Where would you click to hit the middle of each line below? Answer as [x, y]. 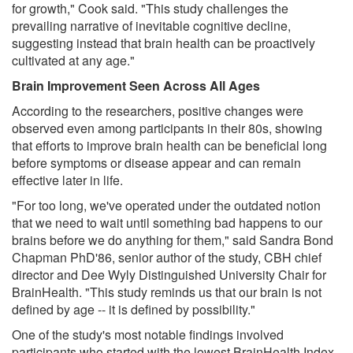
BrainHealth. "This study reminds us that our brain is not [167, 292]
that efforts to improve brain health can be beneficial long [169, 146]
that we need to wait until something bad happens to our [167, 223]
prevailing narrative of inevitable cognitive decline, [151, 26]
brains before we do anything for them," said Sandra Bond [173, 240]
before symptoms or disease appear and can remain [156, 163]
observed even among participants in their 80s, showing [167, 128]
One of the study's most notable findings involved [148, 335]
